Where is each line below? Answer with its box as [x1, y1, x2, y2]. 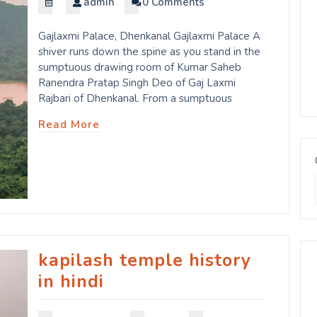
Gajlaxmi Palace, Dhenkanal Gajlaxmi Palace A [38, 28, 260, 43]
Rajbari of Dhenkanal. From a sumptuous [38, 91, 232, 105]
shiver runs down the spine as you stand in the [38, 44, 260, 59]
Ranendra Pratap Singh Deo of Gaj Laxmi [38, 75, 236, 90]
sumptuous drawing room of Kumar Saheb [38, 59, 241, 74]
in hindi [38, 269, 104, 294]
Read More [38, 117, 100, 132]
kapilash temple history [38, 248, 251, 272]
